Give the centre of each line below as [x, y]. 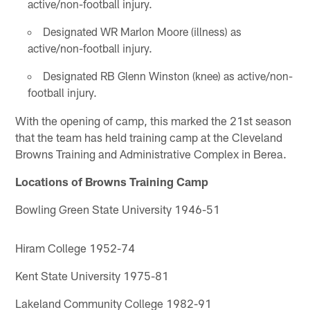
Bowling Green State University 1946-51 [118, 209]
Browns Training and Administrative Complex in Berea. [151, 154]
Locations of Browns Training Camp [112, 182]
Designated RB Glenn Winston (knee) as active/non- [167, 76]
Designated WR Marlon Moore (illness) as [142, 32]
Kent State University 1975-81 [92, 276]
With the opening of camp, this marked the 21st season [154, 121]
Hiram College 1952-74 [75, 248]
